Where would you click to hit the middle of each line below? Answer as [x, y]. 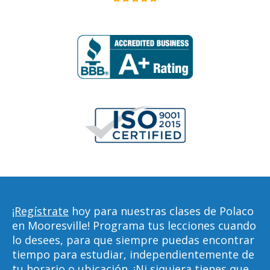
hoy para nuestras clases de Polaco [161, 211]
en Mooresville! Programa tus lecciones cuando [134, 225]
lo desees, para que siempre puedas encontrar [133, 240]
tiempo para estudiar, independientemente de [133, 254]
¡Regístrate [40, 211]
